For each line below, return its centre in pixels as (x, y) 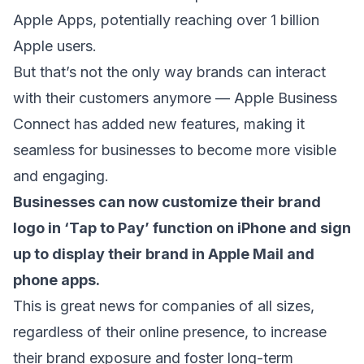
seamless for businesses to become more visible (175, 150)
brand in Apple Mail (214, 254)
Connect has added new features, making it (159, 124)
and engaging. (61, 176)
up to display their (79, 254)
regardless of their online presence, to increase (170, 332)
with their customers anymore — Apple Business (175, 98)
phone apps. (56, 280)
